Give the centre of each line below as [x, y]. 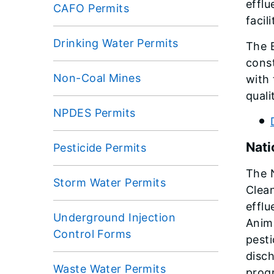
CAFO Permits [91, 8]
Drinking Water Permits [116, 43]
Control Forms [92, 234]
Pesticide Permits [100, 147]
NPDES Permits [94, 113]
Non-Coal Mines [97, 78]
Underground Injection [115, 217]
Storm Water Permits [110, 182]
